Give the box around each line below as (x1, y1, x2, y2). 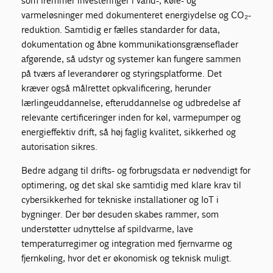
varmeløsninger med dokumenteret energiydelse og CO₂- (21, 9, 252, 21)
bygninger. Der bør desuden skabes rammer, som (21, 208, 219, 220)
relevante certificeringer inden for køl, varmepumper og (21, 111, 241, 123)
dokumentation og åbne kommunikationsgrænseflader (21, 38, 239, 50)
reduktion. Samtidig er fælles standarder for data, (21, 23, 221, 35)
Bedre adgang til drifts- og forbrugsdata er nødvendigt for (21, 164, 251, 176)
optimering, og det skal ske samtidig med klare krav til (21, 179, 242, 191)
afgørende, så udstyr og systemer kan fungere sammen (21, 52, 241, 65)
